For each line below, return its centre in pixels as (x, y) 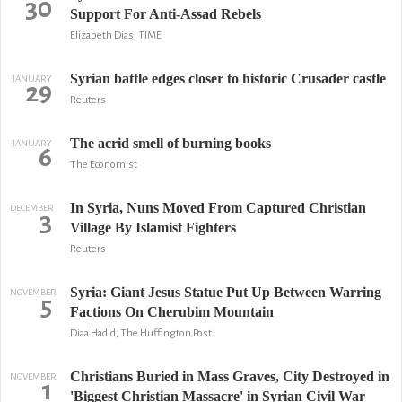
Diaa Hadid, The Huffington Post (140, 333)
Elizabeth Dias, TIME (115, 35)
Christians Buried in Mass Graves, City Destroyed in (229, 376)
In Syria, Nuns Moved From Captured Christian (218, 208)
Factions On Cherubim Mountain (171, 312)
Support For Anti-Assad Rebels (165, 14)
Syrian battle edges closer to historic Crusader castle (227, 79)
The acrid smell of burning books (170, 143)
